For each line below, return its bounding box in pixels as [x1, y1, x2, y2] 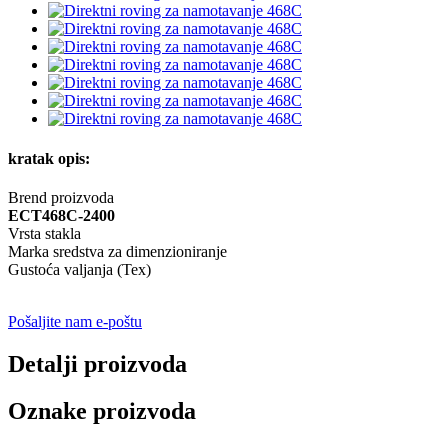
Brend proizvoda [8, 188, 114, 206]
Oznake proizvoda [8, 397, 196, 424]
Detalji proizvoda [8, 350, 187, 377]
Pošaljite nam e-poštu [8, 312, 142, 330]
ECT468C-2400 [8, 206, 115, 224]
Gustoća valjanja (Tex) [8, 260, 151, 278]
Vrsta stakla [8, 224, 81, 242]
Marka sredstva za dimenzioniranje [8, 242, 227, 260]
